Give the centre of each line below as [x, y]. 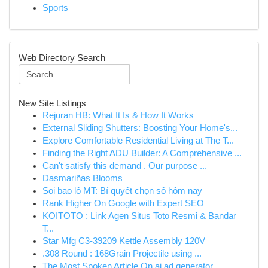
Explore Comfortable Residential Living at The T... [138, 141]
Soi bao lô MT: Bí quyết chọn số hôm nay [122, 191]
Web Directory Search [62, 58]
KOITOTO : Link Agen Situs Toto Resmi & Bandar [139, 216]
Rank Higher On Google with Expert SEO [123, 203]
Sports [55, 8]
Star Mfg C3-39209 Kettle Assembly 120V [124, 241]
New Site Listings [52, 103]
